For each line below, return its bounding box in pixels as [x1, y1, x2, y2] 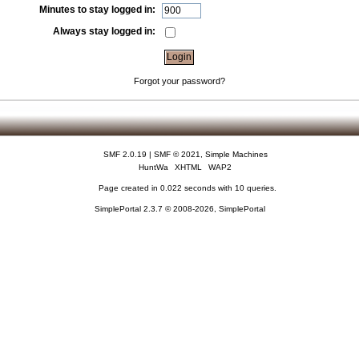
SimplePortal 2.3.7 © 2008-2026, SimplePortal [94, 204, 265, 214]
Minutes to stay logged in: [39, 4, 156, 16]
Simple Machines [204, 150, 268, 159]
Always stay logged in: [53, 25, 156, 37]
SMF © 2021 [153, 150, 200, 159]
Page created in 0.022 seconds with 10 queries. [98, 184, 276, 193]
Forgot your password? [133, 75, 225, 86]
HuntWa [139, 163, 169, 172]
